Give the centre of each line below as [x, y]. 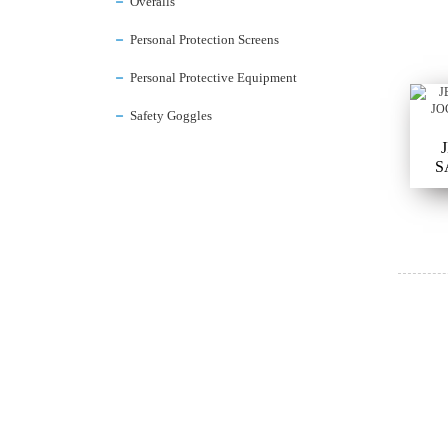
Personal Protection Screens [204, 39]
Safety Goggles [171, 115]
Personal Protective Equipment [213, 77]
